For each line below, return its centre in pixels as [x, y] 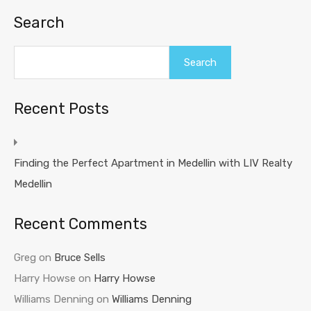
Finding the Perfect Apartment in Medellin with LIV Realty [153, 163]
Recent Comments [81, 224]
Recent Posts [61, 109]
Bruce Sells [80, 258]
